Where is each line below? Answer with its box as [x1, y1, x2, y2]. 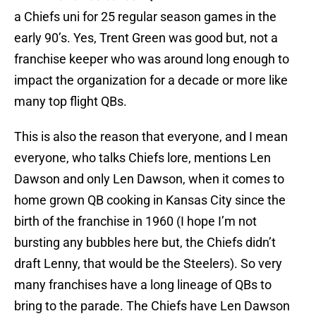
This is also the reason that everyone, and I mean [14, 129, 288, 145]
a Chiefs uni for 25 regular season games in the [14, 9, 276, 25]
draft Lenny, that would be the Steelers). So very [14, 256, 282, 272]
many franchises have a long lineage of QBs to [14, 277, 272, 293]
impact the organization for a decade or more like [14, 73, 288, 88]
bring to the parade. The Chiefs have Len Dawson [14, 298, 290, 314]
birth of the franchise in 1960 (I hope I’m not [14, 214, 257, 229]
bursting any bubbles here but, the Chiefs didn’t [14, 235, 276, 250]
